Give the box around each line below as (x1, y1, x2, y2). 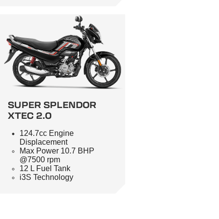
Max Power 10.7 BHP (20, 147, 94, 155)
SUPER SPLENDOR (8, 100, 96, 111)
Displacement (20, 138, 67, 147)
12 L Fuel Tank (20, 164, 70, 173)
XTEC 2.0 (8, 110, 52, 122)
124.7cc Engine (20, 129, 74, 138)
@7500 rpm (20, 155, 60, 164)
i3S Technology (20, 173, 73, 182)
